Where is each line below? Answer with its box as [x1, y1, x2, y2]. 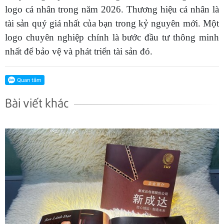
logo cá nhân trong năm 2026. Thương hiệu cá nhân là [5, 4, 219, 15]
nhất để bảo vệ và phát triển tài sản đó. [5, 46, 152, 57]
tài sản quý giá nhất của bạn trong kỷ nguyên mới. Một [5, 18, 219, 29]
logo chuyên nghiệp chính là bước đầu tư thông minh [5, 32, 219, 43]
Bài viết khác [5, 95, 69, 110]
